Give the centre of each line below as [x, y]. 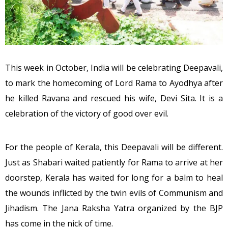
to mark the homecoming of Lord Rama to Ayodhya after [114, 83]
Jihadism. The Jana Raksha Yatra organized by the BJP [114, 208]
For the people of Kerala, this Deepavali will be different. [114, 147]
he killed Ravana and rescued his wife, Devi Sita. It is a [114, 98]
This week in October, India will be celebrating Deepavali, [114, 68]
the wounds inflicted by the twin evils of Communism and [114, 193]
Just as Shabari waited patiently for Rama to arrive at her [114, 163]
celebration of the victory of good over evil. [87, 114]
